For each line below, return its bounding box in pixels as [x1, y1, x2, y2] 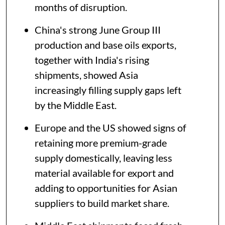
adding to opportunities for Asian [35, 182, 177, 194]
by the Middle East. [35, 99, 117, 111]
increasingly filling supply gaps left [35, 84, 181, 96]
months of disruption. [35, 1, 127, 14]
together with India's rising [35, 54, 149, 66]
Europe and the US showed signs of [35, 122, 186, 134]
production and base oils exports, [35, 39, 176, 51]
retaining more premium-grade [35, 137, 167, 149]
